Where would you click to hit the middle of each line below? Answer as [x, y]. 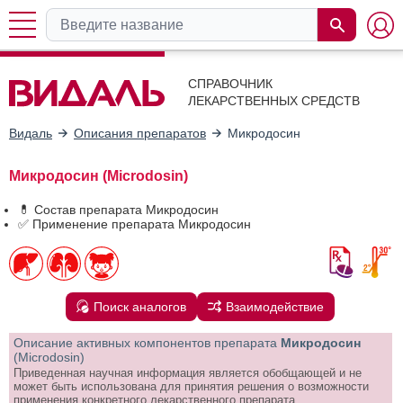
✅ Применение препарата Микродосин [134, 224]
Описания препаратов [140, 133]
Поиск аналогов [140, 306]
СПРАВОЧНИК [230, 84]
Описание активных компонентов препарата [145, 342]
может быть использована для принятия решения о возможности [191, 386]
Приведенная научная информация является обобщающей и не [188, 372]
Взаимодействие [275, 306]
